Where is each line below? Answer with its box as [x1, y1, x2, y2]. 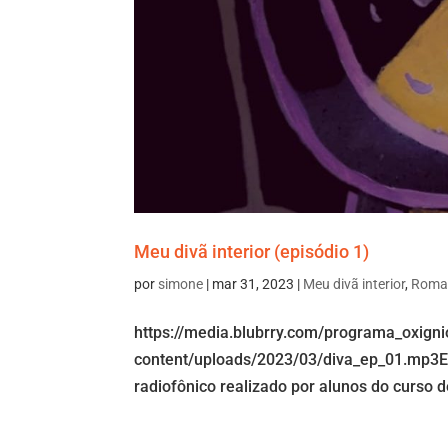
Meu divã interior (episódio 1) [134, 241, 370, 263]
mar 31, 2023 [212, 276, 295, 293]
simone [158, 276, 204, 293]
